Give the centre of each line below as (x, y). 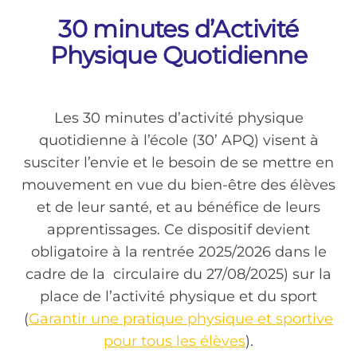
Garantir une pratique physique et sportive (181, 319)
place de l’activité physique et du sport (178, 297)
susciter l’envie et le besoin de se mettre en (178, 163)
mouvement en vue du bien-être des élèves (178, 185)
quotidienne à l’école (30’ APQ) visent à (178, 141)
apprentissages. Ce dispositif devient (178, 230)
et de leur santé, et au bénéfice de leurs (178, 208)
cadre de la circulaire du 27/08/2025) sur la (178, 275)
